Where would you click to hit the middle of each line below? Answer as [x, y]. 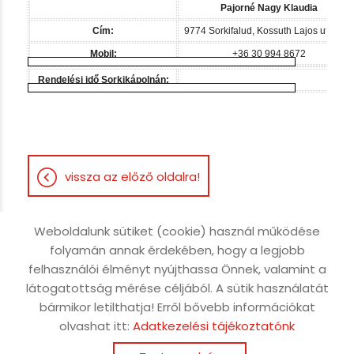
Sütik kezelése [222, 292]
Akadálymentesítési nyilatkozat [177, 319]
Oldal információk [93, 265]
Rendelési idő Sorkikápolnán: [103, 80]
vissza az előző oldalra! [132, 177]
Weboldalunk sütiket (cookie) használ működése [177, 231]
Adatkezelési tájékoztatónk [214, 326]
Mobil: [103, 54]
